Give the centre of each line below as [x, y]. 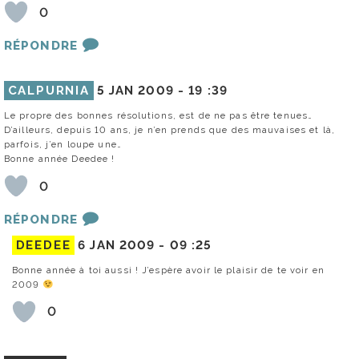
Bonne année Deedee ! [60, 159]
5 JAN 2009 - [143, 91]
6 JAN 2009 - [124, 245]
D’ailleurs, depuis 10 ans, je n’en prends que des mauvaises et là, [169, 130]
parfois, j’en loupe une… [63, 145]
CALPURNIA [48, 91]
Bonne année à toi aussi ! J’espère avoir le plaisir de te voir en [168, 270]
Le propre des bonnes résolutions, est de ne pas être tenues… [159, 116]
